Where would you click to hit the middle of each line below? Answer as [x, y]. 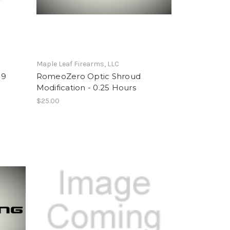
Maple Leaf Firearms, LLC [78, 64]
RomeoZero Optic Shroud [89, 76]
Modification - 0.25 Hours [86, 87]
